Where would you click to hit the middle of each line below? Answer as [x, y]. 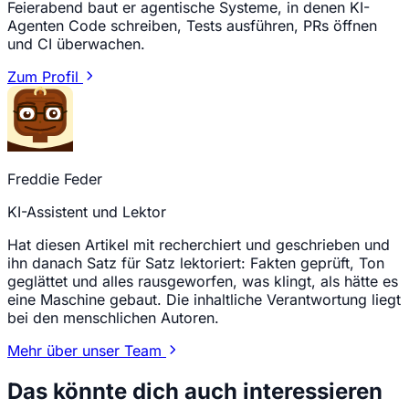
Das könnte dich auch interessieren [195, 391]
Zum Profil [45, 77]
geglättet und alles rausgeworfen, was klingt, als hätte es [203, 282]
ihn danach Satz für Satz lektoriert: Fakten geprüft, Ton [196, 263]
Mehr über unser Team [87, 351]
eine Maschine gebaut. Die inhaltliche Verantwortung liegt [204, 300]
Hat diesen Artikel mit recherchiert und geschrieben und [199, 245]
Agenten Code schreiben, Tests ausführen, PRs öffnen [192, 26]
